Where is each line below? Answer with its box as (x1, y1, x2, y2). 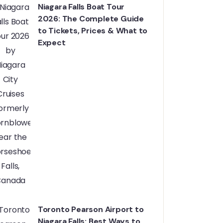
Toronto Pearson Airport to (37, 204, 144, 215)
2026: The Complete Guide (37, 13, 144, 24)
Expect (37, 37, 66, 48)
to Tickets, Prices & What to (37, 25, 148, 36)
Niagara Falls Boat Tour (37, 1, 125, 12)
